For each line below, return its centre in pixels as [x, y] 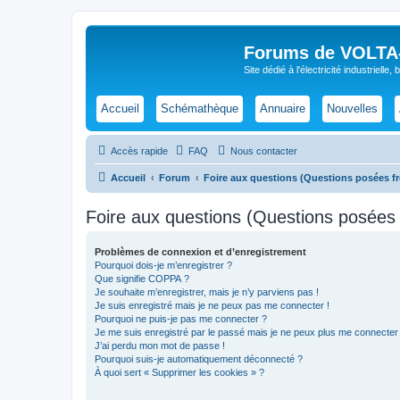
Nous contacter [264, 150]
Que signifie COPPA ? [142, 278]
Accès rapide [139, 150]
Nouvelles [352, 108]
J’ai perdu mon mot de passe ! [160, 345]
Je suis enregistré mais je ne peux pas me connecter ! [212, 305]
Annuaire [283, 108]
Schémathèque [200, 108]
